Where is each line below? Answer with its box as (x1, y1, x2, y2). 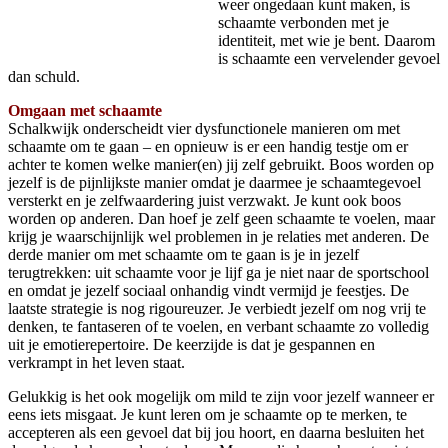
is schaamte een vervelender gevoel (218, 49, 440, 67)
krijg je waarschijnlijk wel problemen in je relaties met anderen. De (8, 227, 429, 245)
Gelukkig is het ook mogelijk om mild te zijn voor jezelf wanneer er (8, 387, 434, 405)
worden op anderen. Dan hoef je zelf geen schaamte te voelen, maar (8, 209, 435, 227)
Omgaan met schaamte (8, 101, 162, 119)
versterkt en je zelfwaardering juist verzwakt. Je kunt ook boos (8, 191, 401, 209)
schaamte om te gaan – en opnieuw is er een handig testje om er (8, 137, 408, 155)
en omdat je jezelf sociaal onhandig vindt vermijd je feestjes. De (8, 281, 409, 299)
